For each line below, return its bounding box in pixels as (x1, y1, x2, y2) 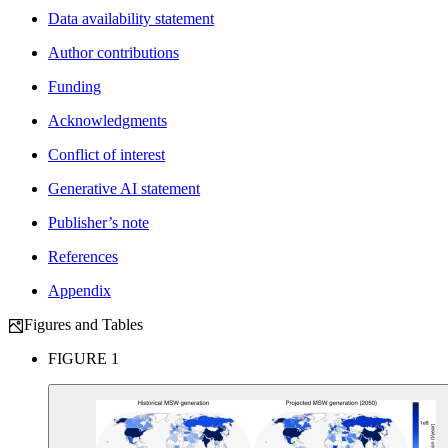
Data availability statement (48, 9, 214, 27)
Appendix (48, 281, 111, 299)
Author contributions (48, 43, 179, 61)
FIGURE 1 (48, 350, 119, 368)
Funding (48, 77, 101, 95)
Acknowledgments (48, 111, 167, 129)
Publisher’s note (48, 213, 149, 231)
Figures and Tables (24, 315, 143, 333)
